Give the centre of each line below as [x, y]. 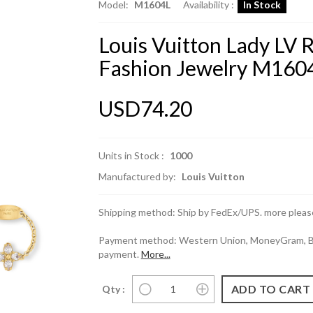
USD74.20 [145, 108]
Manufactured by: [138, 176]
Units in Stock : [131, 155]
